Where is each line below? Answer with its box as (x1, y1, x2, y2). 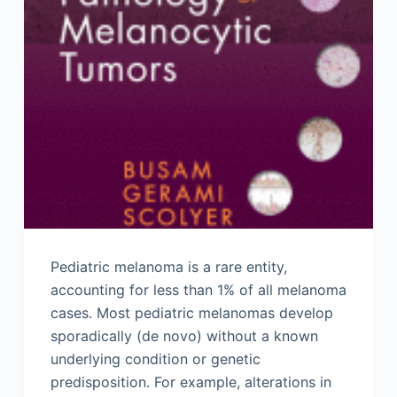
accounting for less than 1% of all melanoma (50, 281, 346, 300)
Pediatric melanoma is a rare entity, (50, 258, 287, 276)
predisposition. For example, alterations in (50, 373, 331, 392)
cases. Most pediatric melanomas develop (50, 304, 333, 323)
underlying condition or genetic (50, 350, 261, 369)
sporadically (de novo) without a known (50, 327, 318, 346)
